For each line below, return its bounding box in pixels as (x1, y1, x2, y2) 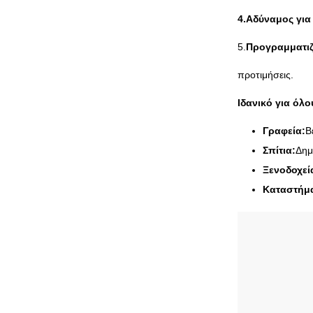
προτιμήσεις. (238, 69, 293, 80)
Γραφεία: (263, 125, 305, 136)
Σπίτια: (263, 145, 296, 156)
